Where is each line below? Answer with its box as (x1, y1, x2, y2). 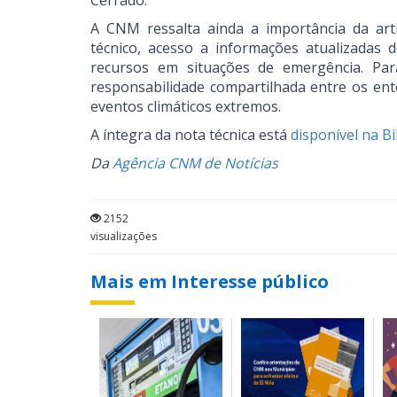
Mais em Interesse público (90, 269, 329, 293)
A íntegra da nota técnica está (90, 125, 291, 144)
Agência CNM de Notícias (113, 153, 278, 173)
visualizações (90, 229, 157, 244)
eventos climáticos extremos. (90, 97, 281, 116)
